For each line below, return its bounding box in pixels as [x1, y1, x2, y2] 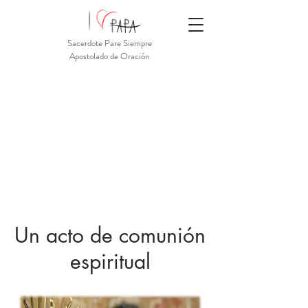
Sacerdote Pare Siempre [67, 36, 152, 49]
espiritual [69, 247, 151, 275]
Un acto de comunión [14, 221, 206, 249]
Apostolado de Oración [69, 49, 149, 63]
